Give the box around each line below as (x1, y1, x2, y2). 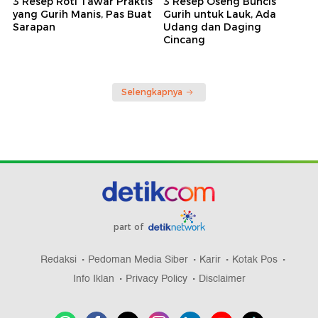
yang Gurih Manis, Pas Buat (13, 8, 152, 21)
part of (113, 221, 146, 233)
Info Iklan (72, 270, 114, 287)
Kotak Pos (232, 251, 278, 268)
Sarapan (13, 21, 55, 34)
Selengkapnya (121, 87, 182, 98)
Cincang (163, 33, 205, 47)
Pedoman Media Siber (88, 251, 188, 268)
